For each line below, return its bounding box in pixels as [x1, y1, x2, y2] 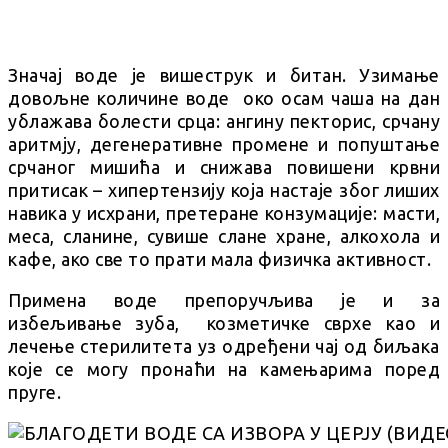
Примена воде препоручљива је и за [8, 289, 440, 310]
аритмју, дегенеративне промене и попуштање [8, 133, 440, 154]
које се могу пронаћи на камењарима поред [8, 358, 440, 379]
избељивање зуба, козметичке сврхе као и [8, 312, 440, 333]
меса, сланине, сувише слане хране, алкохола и [8, 225, 440, 246]
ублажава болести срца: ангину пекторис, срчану [8, 110, 440, 131]
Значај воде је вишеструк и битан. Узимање [8, 64, 440, 85]
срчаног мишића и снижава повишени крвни [8, 156, 440, 177]
